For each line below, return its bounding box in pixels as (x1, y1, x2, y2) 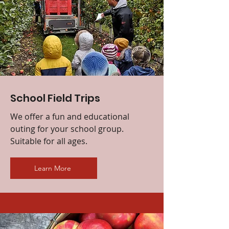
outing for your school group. (10, 123, 124, 134)
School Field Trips (10, 90, 100, 105)
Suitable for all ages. (10, 135, 89, 147)
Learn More (34, 163, 71, 173)
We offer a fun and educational (10, 110, 129, 122)
